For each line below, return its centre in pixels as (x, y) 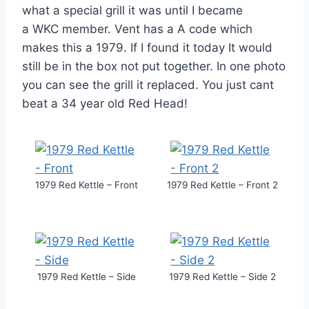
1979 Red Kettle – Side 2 (222, 276)
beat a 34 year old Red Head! (105, 103)
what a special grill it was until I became (132, 10)
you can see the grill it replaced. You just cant (148, 84)
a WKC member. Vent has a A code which (137, 29)
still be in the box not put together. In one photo (154, 66)
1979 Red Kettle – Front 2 (222, 185)
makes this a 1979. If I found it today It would (147, 47)
